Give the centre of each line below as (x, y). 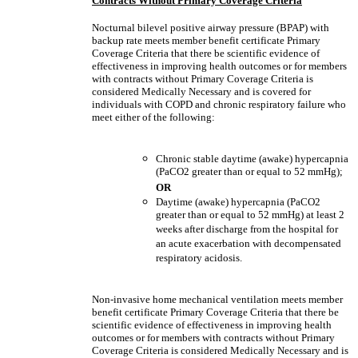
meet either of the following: (153, 117)
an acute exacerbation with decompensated (249, 244)
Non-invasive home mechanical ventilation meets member (217, 299)
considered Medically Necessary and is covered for (201, 91)
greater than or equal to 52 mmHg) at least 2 (250, 215)
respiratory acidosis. (199, 259)
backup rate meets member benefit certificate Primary (206, 40)
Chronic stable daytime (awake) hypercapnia (252, 159)
